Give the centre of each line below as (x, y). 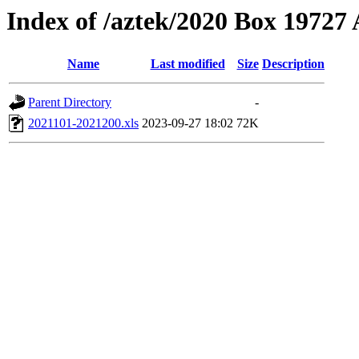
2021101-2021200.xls (83, 123)
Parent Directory (70, 103)
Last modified (188, 64)
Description (293, 64)
